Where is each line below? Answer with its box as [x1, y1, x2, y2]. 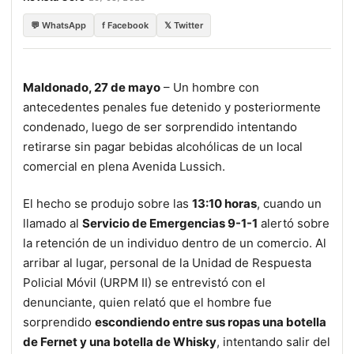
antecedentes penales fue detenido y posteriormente [23, 99, 321, 115]
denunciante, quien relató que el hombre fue [23, 294, 272, 310]
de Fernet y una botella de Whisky [23, 333, 217, 349]
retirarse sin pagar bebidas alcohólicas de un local [23, 138, 303, 154]
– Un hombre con [160, 79, 259, 95]
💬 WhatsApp [31, 19, 86, 31]
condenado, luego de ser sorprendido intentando [23, 119, 297, 134]
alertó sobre [258, 215, 330, 231]
